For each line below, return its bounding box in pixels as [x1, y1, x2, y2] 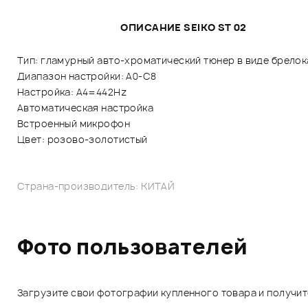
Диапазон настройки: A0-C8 [17, 69, 157, 82]
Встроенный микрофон [17, 116, 130, 130]
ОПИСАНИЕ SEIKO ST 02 [120, 20, 247, 34]
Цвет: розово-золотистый [17, 132, 148, 146]
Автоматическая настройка [17, 100, 154, 114]
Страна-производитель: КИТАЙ [17, 179, 175, 192]
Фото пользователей [17, 232, 248, 261]
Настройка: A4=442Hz [17, 85, 126, 98]
